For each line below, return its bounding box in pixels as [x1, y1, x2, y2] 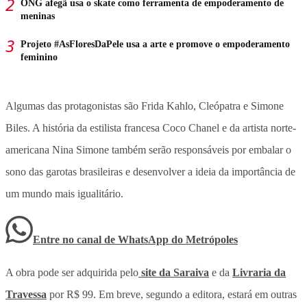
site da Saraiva [138, 266, 209, 278]
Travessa [5, 288, 47, 300]
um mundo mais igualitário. [5, 187, 123, 199]
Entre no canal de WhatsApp [33, 233, 171, 245]
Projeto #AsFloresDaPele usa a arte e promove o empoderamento [21, 38, 290, 49]
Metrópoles [186, 233, 238, 245]
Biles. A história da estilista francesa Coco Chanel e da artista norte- [5, 121, 296, 134]
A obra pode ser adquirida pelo [5, 266, 138, 278]
